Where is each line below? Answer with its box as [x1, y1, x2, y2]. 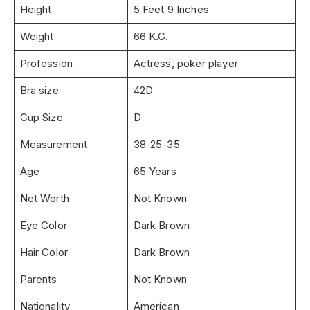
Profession [19, 56, 73, 70]
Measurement [19, 137, 88, 151]
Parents [19, 272, 57, 286]
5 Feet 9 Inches [133, 2, 209, 16]
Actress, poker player [133, 56, 238, 70]
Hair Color [19, 245, 69, 259]
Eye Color [19, 218, 67, 232]
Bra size [19, 83, 59, 97]
